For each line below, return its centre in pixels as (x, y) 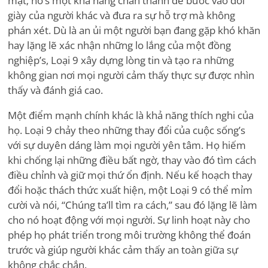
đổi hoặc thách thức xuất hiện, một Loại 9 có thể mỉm (130, 190)
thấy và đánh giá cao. (55, 90)
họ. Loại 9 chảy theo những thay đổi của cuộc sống (123, 130)
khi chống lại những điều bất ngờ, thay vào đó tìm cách (132, 160)
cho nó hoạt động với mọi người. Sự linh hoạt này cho (129, 220)
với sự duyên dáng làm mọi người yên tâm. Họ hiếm (127, 145)
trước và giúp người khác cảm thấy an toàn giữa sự (123, 250)
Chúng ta (86, 205)
